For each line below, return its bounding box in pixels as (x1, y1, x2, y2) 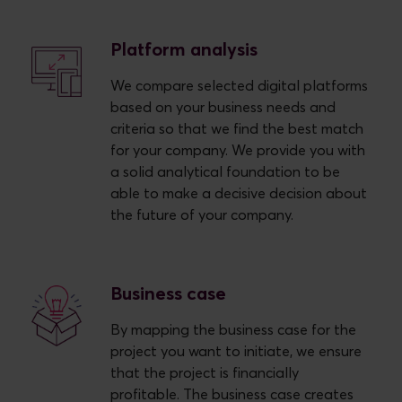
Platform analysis (110, 40, 258, 59)
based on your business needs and (110, 100, 336, 115)
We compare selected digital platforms (110, 78, 368, 93)
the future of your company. (110, 207, 293, 223)
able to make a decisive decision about (110, 186, 367, 201)
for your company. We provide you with (110, 143, 365, 158)
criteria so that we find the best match (110, 121, 363, 136)
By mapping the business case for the (110, 322, 356, 337)
